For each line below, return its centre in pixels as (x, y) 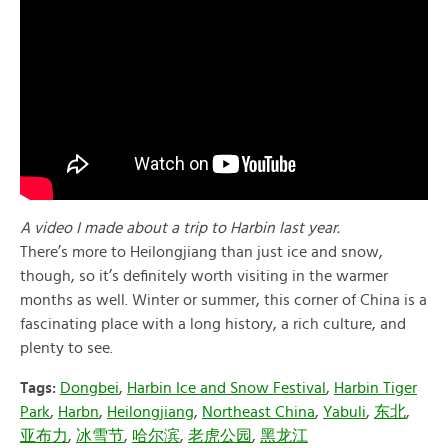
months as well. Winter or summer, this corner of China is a (223, 300)
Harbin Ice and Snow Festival (226, 388)
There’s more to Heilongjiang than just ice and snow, (201, 252)
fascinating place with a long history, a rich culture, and (213, 324)
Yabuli (344, 412)
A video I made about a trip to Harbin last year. (180, 228)
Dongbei (89, 388)
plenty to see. (66, 348)
